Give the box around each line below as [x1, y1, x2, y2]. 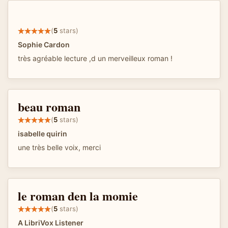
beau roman [18, 97, 80, 116]
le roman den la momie [18, 186, 138, 205]
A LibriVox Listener [18, 218, 83, 227]
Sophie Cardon [18, 40, 70, 49]
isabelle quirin [18, 129, 67, 138]
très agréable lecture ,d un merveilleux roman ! [18, 53, 173, 63]
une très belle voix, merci [18, 142, 101, 152]
